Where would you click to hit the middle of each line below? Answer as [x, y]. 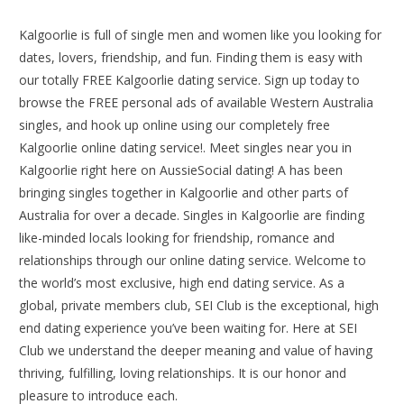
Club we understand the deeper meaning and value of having [196, 351]
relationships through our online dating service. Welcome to [193, 261]
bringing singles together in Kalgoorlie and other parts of [184, 193]
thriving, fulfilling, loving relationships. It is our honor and [183, 373]
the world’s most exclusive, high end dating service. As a [182, 283]
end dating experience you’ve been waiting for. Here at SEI [188, 328]
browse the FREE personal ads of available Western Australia [197, 103]
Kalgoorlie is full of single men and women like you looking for [201, 35]
